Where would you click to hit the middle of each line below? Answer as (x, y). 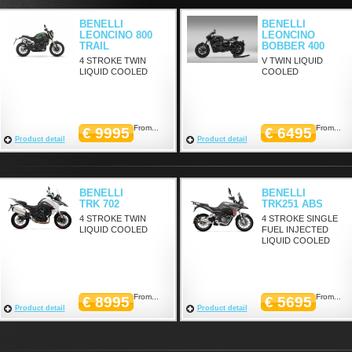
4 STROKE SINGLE (299, 218)
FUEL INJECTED (295, 229)
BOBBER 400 (293, 46)
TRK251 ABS (292, 204)
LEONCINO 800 (115, 35)
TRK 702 (99, 204)
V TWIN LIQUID (292, 60)
